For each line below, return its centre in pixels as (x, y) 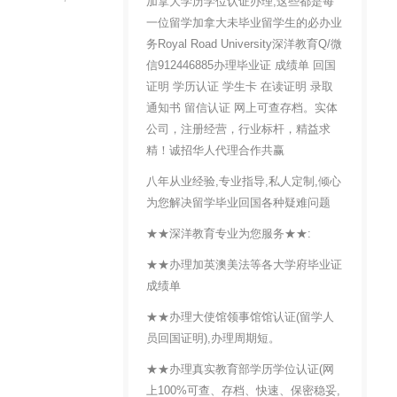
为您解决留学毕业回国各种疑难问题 (238, 203)
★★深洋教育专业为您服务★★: (228, 234)
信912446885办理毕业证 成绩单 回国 (241, 66)
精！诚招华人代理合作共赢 (215, 151)
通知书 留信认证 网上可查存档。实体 (241, 108)
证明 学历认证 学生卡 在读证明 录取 (239, 87)
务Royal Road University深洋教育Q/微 (244, 44)
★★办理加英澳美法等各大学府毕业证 (244, 265)
